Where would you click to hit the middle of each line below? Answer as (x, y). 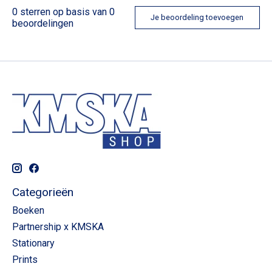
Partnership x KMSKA (58, 227)
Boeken (28, 211)
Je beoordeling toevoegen (197, 18)
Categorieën (43, 192)
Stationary (33, 243)
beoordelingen (43, 23)
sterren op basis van (63, 12)
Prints (25, 260)
